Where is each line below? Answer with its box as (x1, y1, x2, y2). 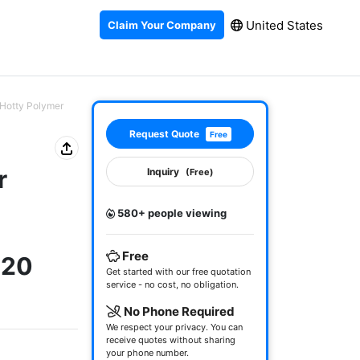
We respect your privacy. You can (106, 321, 243, 333)
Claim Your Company (108, 18, 216, 31)
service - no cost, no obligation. (106, 279, 239, 290)
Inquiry (146, 166, 179, 178)
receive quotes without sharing (106, 334, 235, 346)
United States (243, 17, 323, 33)
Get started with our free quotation (106, 266, 251, 277)
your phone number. (106, 347, 189, 358)
